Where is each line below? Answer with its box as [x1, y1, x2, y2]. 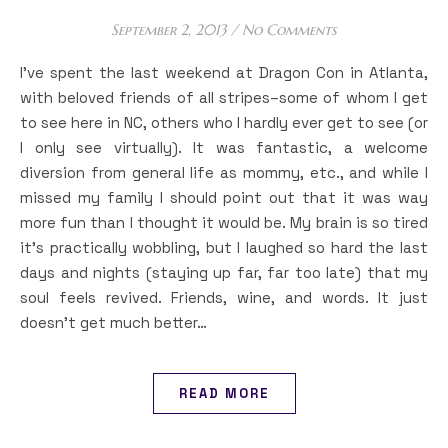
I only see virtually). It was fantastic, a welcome [20, 138, 428, 157]
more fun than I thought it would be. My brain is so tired [20, 213, 428, 232]
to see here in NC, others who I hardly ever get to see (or [20, 113, 428, 132]
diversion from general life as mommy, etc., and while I [20, 163, 428, 182]
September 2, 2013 [111, 20, 227, 39]
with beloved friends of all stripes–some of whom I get [20, 88, 428, 107]
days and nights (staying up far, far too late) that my [20, 263, 428, 282]
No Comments [242, 20, 337, 39]
